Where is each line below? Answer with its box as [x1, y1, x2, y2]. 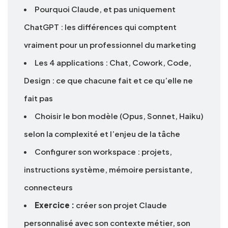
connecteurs [24, 182, 73, 192]
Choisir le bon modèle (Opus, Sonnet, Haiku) [35, 111, 204, 121]
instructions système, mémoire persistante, [24, 164, 192, 175]
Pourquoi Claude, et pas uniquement [35, 4, 176, 14]
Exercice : [35, 200, 74, 210]
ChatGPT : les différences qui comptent [24, 22, 177, 32]
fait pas [24, 93, 53, 103]
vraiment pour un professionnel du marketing [24, 40, 196, 50]
